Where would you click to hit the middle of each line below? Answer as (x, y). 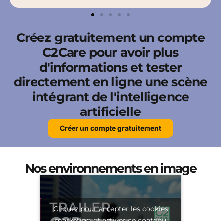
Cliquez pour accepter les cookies (110, 208)
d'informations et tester (110, 67)
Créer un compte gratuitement (110, 128)
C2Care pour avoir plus (110, 53)
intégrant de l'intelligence (110, 97)
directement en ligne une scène (110, 82)
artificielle (110, 112)
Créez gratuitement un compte (110, 38)
